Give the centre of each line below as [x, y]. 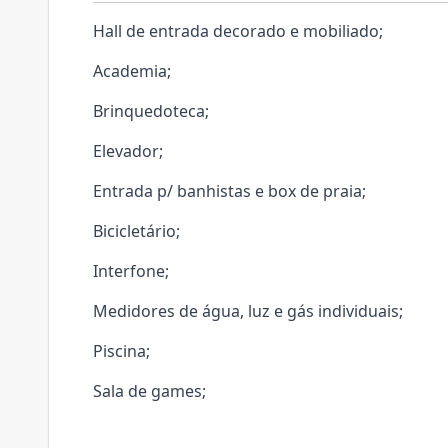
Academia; [132, 71]
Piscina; [121, 351]
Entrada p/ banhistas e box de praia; [229, 191]
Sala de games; [149, 391]
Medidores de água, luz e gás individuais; [248, 311]
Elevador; [128, 151]
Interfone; [131, 271]
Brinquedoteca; [151, 111]
